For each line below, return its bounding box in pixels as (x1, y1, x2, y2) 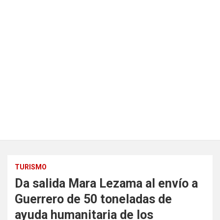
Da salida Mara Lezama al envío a (15, 176, 198, 191)
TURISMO (15, 163, 47, 171)
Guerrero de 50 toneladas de (15, 192, 172, 206)
